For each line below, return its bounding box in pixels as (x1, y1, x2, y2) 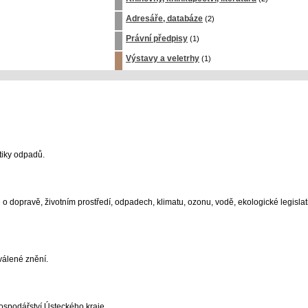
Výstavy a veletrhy (126, 54, 199, 63)
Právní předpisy (126, 34, 188, 43)
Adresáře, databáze (126, 14, 203, 23)
